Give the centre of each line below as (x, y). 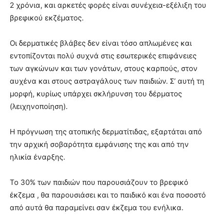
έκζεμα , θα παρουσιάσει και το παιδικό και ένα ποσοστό (108, 195)
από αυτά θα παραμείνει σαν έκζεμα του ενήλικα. (97, 207)
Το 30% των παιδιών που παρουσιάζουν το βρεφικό (99, 182)
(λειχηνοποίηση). (39, 106)
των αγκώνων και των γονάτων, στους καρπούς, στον (104, 68)
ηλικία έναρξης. (37, 157)
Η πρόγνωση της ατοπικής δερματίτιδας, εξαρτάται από (106, 131)
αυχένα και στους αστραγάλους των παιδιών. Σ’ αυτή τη (107, 81)
